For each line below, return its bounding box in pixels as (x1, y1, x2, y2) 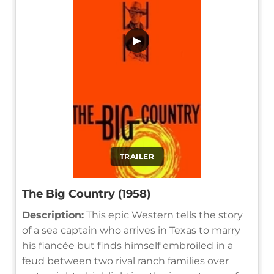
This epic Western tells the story (84, 209, 243, 221)
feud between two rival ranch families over (22, 254, 229, 267)
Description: (22, 209, 84, 221)
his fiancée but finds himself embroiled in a (22, 239, 233, 251)
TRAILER (119, 151, 155, 161)
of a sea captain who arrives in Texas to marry (22, 224, 240, 236)
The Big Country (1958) (22, 187, 150, 201)
